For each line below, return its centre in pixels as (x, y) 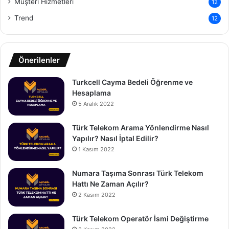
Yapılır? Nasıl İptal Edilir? (115, 138)
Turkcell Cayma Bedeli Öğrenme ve (132, 82)
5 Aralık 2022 (96, 104)
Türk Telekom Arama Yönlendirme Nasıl (141, 127)
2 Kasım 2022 (97, 194)
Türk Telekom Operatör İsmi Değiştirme (140, 218)
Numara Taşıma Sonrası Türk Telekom (138, 173)
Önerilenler (39, 60)
